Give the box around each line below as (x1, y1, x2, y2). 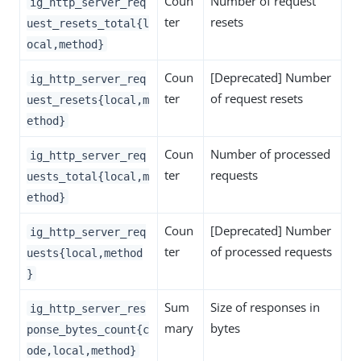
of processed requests (210, 243, 332, 260)
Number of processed (210, 146, 330, 163)
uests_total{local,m (27, 169, 149, 183)
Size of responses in (210, 299, 320, 316)
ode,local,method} (27, 343, 136, 357)
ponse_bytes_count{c (27, 322, 149, 336)
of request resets (210, 90, 303, 107)
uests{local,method (27, 246, 143, 259)
